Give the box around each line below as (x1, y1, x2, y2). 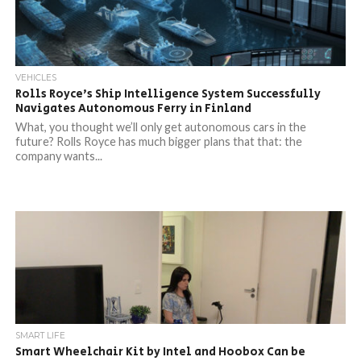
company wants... (15, 149, 102, 163)
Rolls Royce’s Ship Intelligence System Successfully (15, 85, 321, 102)
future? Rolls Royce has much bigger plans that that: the (15, 135, 302, 148)
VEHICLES (15, 73, 56, 83)
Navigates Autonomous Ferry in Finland (15, 100, 251, 117)
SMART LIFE (15, 330, 65, 341)
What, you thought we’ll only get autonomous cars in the (15, 120, 306, 134)
